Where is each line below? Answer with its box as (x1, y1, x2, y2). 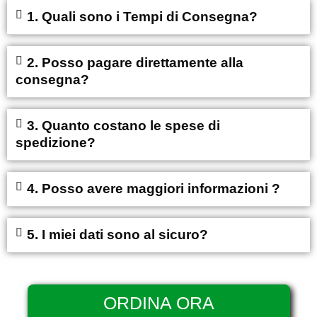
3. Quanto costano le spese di (27, 118, 220, 134)
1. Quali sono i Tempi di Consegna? (27, 9, 258, 25)
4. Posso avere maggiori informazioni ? (27, 181, 280, 197)
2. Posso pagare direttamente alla (27, 55, 243, 71)
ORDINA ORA (103, 293, 214, 313)
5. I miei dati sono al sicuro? (27, 227, 208, 243)
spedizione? (16, 135, 96, 151)
